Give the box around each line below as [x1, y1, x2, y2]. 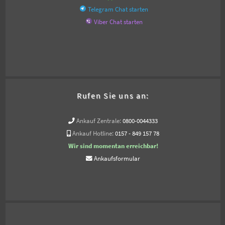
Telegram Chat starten [88, 6, 148, 14]
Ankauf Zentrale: [76, 117, 121, 125]
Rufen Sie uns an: [77, 90, 149, 101]
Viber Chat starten [93, 18, 143, 26]
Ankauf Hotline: [72, 130, 114, 138]
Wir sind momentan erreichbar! [68, 142, 158, 150]
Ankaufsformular [94, 155, 140, 163]
